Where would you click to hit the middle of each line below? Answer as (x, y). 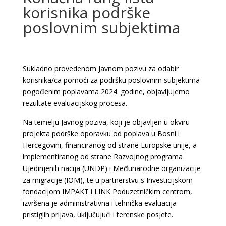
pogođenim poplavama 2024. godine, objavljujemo (106, 92)
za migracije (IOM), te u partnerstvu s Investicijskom (107, 180)
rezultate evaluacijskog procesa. (75, 103)
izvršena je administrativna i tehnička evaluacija (99, 203)
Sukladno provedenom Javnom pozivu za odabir (100, 68)
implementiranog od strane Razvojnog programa (102, 157)
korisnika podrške (86, 12)
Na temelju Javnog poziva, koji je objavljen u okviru (106, 122)
